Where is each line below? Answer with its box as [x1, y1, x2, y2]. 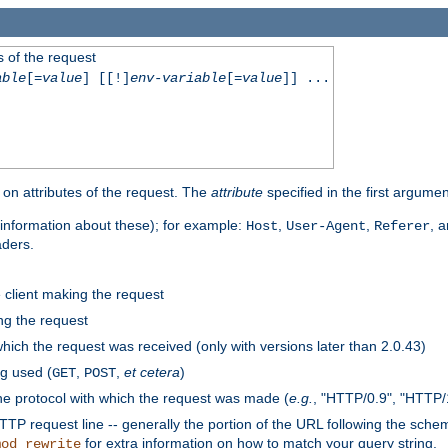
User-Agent [286, 217, 366, 234]
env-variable [129, 69, 226, 86]
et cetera [124, 363, 180, 380]
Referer [374, 217, 430, 234]
